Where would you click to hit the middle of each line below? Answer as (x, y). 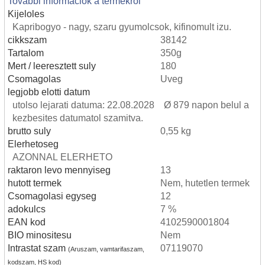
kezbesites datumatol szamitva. (80, 117)
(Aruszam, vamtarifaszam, (106, 249)
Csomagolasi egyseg (52, 195)
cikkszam (27, 39)
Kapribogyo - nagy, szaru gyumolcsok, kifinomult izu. (122, 26)
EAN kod (27, 222)
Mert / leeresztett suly (52, 65)
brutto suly (29, 130)
